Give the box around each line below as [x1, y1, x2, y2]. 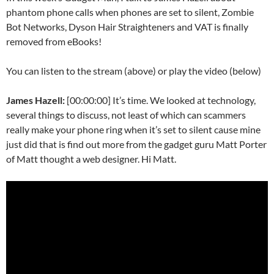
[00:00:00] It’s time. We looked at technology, [67, 94, 256, 106]
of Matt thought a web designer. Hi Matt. [6, 153, 176, 165]
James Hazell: [6, 94, 67, 106]
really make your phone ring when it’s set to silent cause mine [6, 124, 261, 136]
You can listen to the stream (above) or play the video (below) [6, 65, 261, 77]
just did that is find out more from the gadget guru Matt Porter [6, 138, 267, 150]
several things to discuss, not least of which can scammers [6, 109, 246, 121]
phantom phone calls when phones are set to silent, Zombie [6, 6, 254, 18]
